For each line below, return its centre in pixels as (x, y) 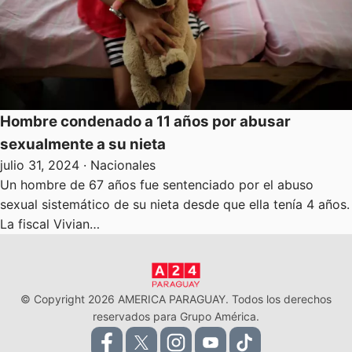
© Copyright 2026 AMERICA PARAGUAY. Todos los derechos (176, 299)
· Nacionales (117, 165)
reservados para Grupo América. (176, 316)
